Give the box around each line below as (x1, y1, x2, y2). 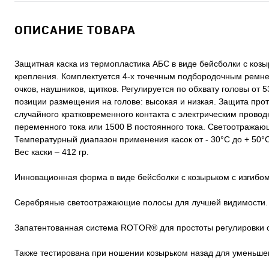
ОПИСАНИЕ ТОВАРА (14, 22, 136, 38)
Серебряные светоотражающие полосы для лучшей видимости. (14, 198, 268, 208)
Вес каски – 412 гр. (14, 147, 89, 157)
